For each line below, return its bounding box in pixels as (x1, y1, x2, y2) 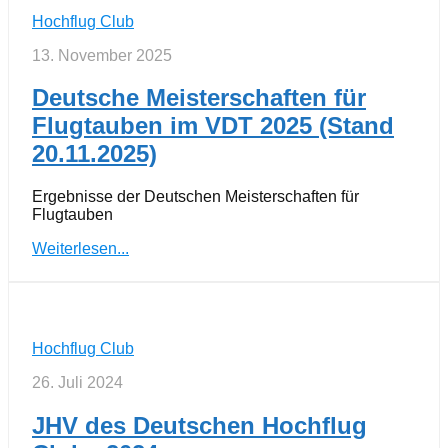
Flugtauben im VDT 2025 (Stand (32, 112, 394, 140)
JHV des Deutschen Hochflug (32, 412, 367, 440)
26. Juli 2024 (32, 374, 123, 392)
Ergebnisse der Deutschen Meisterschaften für (32, 188, 359, 206)
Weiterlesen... (32, 240, 129, 258)
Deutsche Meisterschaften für (32, 84, 366, 112)
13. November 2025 (32, 46, 172, 64)
